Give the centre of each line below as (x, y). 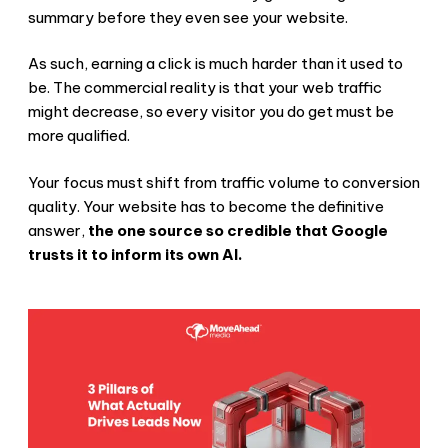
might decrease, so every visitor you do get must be (211, 112)
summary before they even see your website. (188, 17)
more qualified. (79, 136)
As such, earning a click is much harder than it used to (215, 64)
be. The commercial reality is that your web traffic (205, 88)
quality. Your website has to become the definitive (206, 206)
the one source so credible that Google (238, 230)
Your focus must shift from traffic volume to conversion (224, 182)
